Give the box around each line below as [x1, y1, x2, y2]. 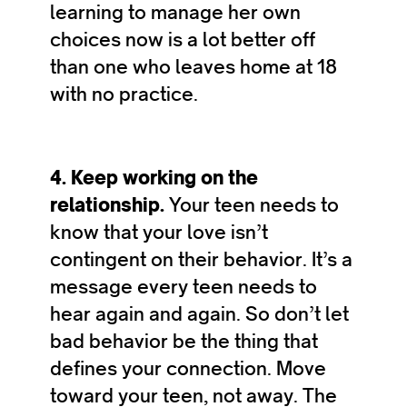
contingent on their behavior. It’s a [50, 247, 352, 272]
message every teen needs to [50, 274, 317, 299]
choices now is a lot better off [50, 27, 315, 52]
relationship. [50, 193, 169, 217]
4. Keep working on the [50, 165, 258, 190]
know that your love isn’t [50, 220, 268, 244]
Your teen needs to [169, 193, 339, 217]
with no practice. [50, 82, 198, 106]
